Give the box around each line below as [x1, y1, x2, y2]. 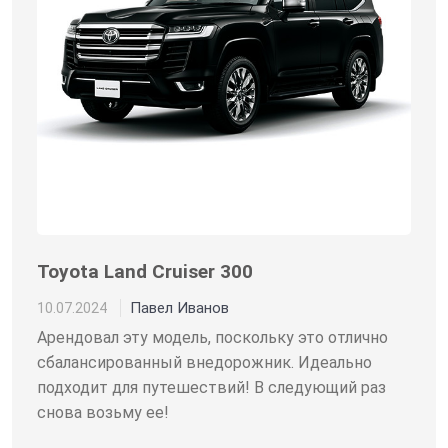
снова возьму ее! [37, 403, 169, 423]
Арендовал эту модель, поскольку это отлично [37, 328, 388, 348]
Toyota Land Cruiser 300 [37, 260, 253, 284]
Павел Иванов [130, 299, 229, 318]
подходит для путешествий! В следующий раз [37, 378, 386, 398]
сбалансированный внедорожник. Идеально [37, 353, 372, 373]
